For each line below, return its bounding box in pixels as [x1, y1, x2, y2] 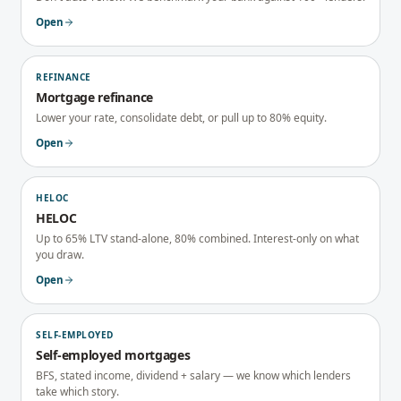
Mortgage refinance [36, 89, 153, 106]
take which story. [36, 384, 119, 399]
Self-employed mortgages [36, 346, 191, 363]
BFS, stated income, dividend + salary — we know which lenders [36, 368, 351, 383]
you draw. [36, 247, 84, 262]
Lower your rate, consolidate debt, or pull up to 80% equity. [36, 110, 327, 125]
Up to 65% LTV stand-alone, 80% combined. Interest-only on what [36, 231, 359, 246]
